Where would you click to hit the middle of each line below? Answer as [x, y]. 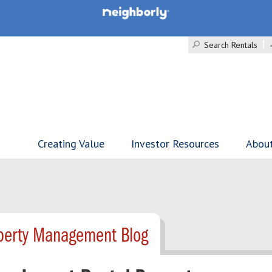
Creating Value [71, 144]
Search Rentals [231, 45]
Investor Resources [175, 144]
